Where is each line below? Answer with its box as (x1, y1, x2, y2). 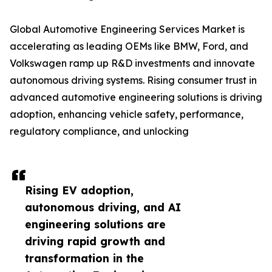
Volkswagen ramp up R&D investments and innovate (10, 57, 255, 70)
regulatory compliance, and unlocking (10, 125, 189, 138)
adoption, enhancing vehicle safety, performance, (10, 108, 243, 121)
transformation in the (25, 251, 144, 265)
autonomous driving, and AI (25, 200, 181, 214)
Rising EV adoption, (25, 183, 134, 197)
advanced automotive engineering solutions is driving (10, 91, 262, 104)
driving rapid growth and (25, 234, 165, 248)
